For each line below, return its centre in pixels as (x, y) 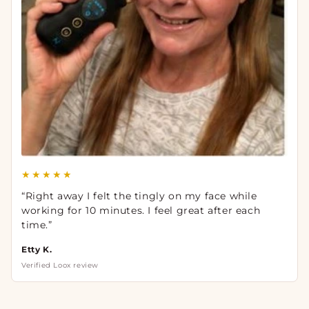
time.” (37, 225)
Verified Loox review (60, 266)
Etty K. (37, 250)
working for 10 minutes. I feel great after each (141, 211)
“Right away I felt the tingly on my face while (139, 196)
